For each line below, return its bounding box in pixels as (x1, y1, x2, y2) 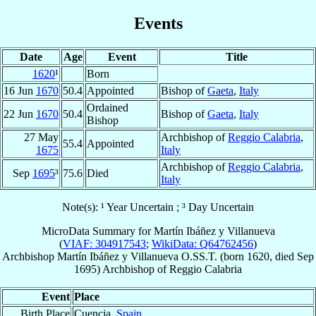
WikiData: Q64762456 (152, 237, 253, 250)
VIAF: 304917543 (63, 237, 146, 250)
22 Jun (4, 107, 36, 120)
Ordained (87, 101, 128, 114)
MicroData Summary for (41, 224, 154, 237)
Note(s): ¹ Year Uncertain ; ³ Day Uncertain (62, 200, 254, 213)
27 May (24, 130, 59, 143)
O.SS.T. (181, 250, 217, 262)
